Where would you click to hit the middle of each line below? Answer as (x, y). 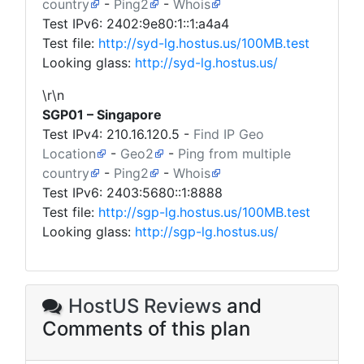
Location (69, 154)
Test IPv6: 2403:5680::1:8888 (132, 193)
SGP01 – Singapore (102, 115)
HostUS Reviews (145, 306)
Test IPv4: (74, 134)
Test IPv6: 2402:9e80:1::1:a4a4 (136, 24)
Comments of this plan (146, 329)
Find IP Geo (229, 134)
